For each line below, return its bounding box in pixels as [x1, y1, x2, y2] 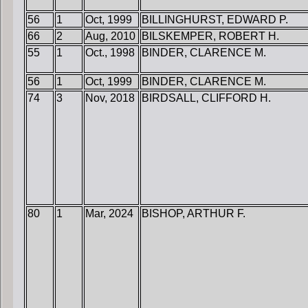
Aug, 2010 [85, 30, 135, 43]
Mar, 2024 [85, 208, 133, 220]
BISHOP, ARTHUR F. [142, 208, 245, 220]
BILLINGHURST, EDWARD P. [142, 14, 288, 26]
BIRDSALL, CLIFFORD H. [142, 92, 271, 104]
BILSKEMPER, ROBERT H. [142, 30, 279, 43]
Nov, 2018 [85, 92, 135, 104]
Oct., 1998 [85, 47, 135, 59]
